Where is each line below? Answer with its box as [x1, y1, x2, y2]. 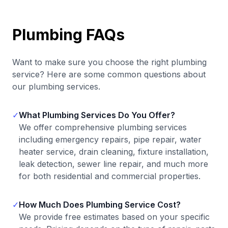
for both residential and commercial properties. [19, 171, 201, 181]
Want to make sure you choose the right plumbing [12, 57, 207, 67]
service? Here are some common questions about [12, 69, 206, 79]
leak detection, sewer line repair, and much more [19, 159, 208, 169]
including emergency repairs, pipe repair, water [19, 134, 202, 145]
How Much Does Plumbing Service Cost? [19, 199, 181, 210]
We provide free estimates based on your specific [19, 212, 210, 222]
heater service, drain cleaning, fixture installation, [19, 147, 209, 157]
